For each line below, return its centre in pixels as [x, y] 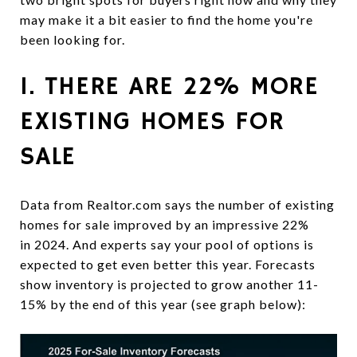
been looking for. [73, 40]
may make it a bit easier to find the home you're [167, 20]
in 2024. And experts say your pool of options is [167, 245]
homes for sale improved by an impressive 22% [165, 225]
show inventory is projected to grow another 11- [169, 284]
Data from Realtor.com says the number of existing [177, 205]
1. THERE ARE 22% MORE [169, 87]
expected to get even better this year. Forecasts [168, 265]
